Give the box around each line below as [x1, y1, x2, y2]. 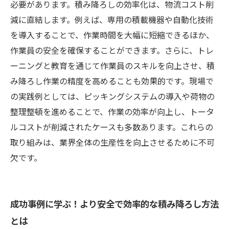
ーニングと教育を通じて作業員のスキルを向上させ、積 [10, 59, 215, 72]
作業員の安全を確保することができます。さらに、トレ [10, 44, 214, 56]
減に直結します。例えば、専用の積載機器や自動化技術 [10, 13, 214, 26]
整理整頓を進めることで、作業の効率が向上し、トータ [10, 105, 214, 118]
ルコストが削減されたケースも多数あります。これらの [10, 121, 213, 133]
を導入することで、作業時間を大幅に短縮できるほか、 [10, 29, 214, 41]
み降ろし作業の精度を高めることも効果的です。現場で [10, 75, 214, 87]
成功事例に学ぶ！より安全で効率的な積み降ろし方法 [10, 197, 219, 210]
